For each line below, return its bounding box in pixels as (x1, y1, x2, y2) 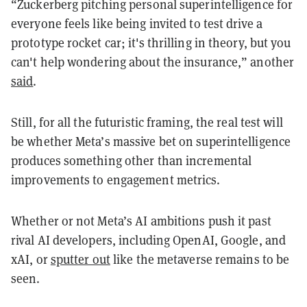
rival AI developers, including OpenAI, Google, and (11, 232, 286, 248)
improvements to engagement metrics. (11, 171, 221, 188)
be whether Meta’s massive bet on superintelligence (11, 133, 291, 149)
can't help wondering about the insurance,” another (11, 53, 295, 70)
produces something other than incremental (11, 152, 252, 169)
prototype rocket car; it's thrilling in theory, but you (11, 34, 291, 51)
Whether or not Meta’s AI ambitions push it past (11, 212, 271, 229)
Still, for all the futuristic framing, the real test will (11, 114, 283, 130)
